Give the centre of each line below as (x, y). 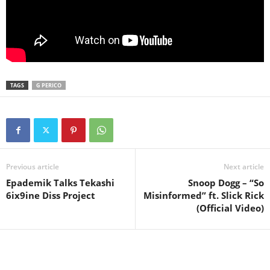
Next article (244, 166)
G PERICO (49, 85)
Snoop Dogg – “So (226, 182)
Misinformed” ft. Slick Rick (204, 195)
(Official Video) (230, 208)
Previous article (33, 166)
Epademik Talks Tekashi (60, 182)
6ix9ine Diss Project (51, 195)
